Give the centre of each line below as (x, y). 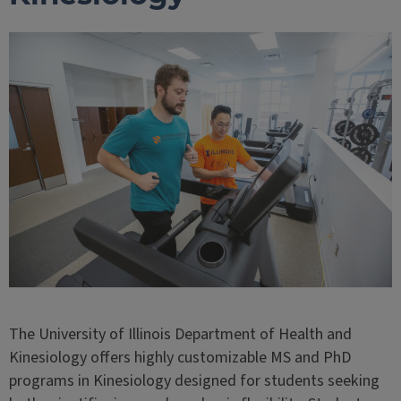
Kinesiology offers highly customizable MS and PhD (179, 358)
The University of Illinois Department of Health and (180, 335)
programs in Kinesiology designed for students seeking (194, 381)
